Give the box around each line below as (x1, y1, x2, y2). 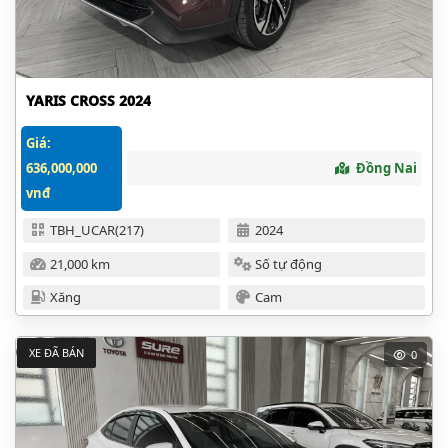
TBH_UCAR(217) (49, 221, 144, 240)
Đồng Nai (356, 159, 418, 178)
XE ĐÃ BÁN (28, 344, 84, 360)
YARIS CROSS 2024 (25, 91, 151, 111)
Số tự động (255, 254, 323, 273)
